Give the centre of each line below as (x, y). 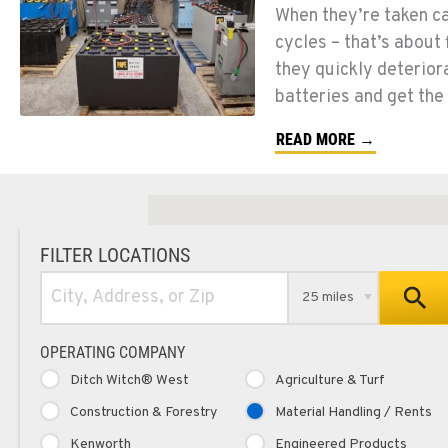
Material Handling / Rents (353, 412)
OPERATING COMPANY (112, 352)
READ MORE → (325, 139)
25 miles (328, 297)
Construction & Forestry (143, 412)
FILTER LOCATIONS (115, 254)
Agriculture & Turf (330, 380)
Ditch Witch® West (129, 380)
